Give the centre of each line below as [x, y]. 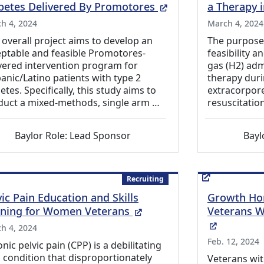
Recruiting [146, 179]
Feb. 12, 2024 [233, 241]
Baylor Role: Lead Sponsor [72, 136]
